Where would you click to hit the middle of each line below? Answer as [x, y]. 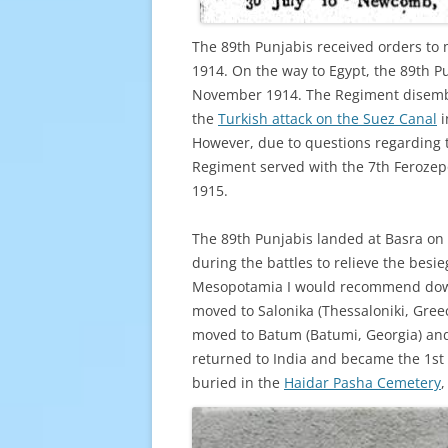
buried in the [238, 383]
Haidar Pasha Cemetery [362, 383]
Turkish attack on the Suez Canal [327, 119]
